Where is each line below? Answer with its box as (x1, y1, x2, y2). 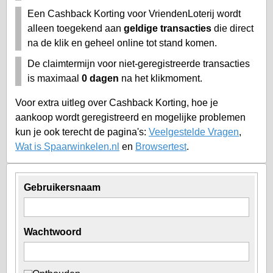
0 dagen (82, 73, 119, 83)
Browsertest (135, 141, 186, 152)
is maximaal (27, 73, 82, 83)
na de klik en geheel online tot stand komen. (27, 37, 217, 48)
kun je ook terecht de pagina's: (15, 126, 149, 137)
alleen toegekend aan (27, 23, 124, 34)
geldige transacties (124, 23, 211, 34)
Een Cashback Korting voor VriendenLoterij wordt (27, 8, 241, 19)
